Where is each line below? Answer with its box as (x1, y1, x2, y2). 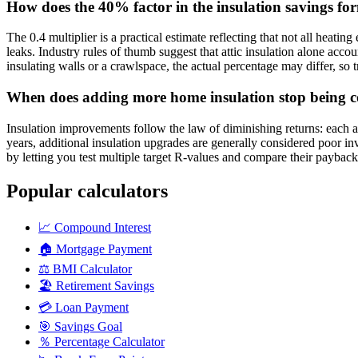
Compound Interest (54, 220, 151, 234)
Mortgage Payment (56, 241, 152, 256)
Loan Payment (55, 300, 129, 314)
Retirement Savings (56, 278, 154, 292)
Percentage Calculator (54, 334, 165, 348)
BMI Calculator (53, 261, 132, 276)
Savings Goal (54, 319, 122, 333)
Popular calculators (6, 180, 168, 201)
